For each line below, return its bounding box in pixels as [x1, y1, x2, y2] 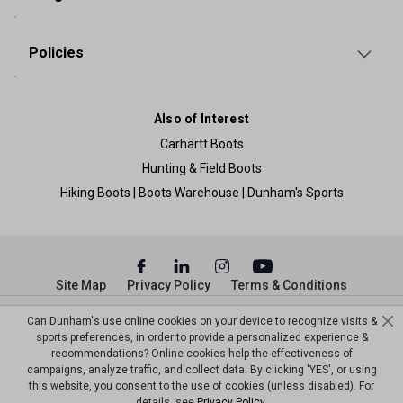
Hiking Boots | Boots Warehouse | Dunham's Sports [59, 184, 344, 200]
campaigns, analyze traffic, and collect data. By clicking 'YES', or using [26, 363, 377, 376]
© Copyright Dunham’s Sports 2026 [99, 314, 304, 329]
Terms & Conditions [231, 277, 347, 292]
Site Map [56, 277, 106, 292]
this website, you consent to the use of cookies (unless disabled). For [29, 380, 374, 392]
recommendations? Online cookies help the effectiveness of [50, 347, 353, 360]
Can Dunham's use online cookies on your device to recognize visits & [26, 315, 377, 327]
